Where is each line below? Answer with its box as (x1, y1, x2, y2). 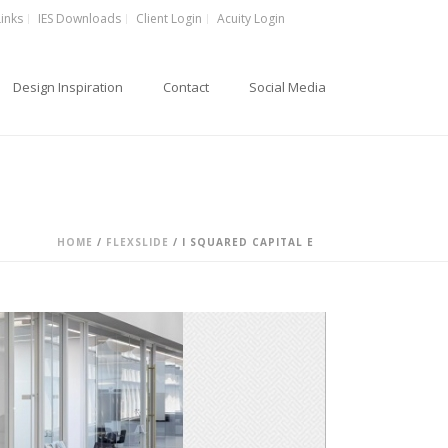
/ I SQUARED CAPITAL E (169, 235, 314, 249)
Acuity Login (217, 10, 285, 27)
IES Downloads (38, 10, 121, 27)
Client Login (136, 10, 202, 27)
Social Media (249, 78, 326, 96)
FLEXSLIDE (106, 235, 169, 249)
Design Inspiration (13, 78, 123, 96)
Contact (163, 78, 209, 96)
